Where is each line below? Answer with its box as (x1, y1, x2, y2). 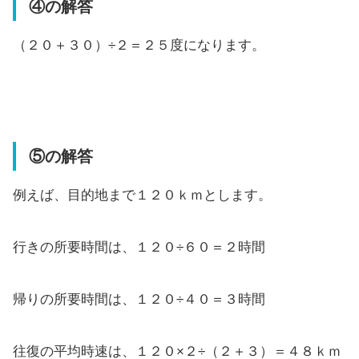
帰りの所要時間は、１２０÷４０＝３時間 (13, 291, 265, 307)
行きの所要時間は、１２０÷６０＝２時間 (13, 239, 265, 255)
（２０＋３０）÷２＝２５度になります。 (13, 37, 265, 53)
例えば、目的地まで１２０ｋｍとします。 (13, 187, 272, 203)
